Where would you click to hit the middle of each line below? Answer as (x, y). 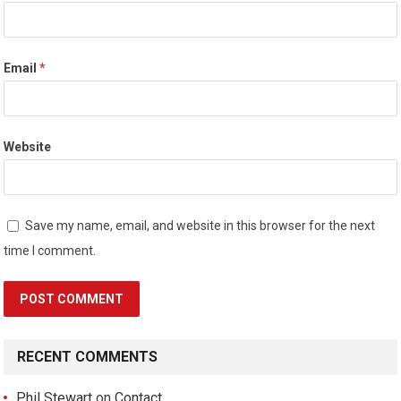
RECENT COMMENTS (88, 357)
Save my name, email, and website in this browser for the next (200, 226)
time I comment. (50, 251)
